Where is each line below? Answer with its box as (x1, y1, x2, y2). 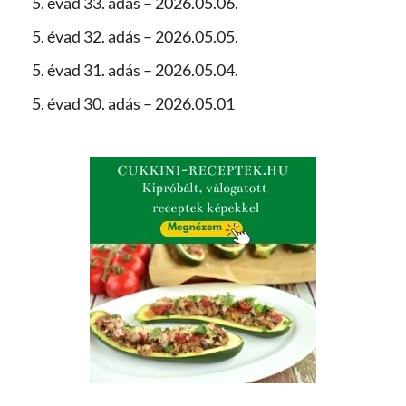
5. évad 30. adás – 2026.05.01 (32, 92, 235, 113)
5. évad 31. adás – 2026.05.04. (32, 59, 238, 80)
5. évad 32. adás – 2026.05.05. (32, 25, 238, 46)
